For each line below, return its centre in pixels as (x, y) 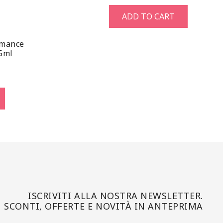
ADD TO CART (148, 16)
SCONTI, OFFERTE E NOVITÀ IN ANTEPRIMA (104, 206)
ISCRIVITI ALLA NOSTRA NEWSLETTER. (115, 195)
